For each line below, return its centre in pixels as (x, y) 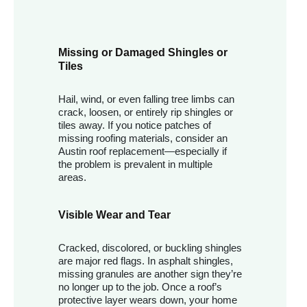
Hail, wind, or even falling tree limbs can (146, 99)
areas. (72, 177)
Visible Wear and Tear (114, 215)
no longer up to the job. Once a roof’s (140, 287)
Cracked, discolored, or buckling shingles (150, 248)
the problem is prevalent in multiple (135, 164)
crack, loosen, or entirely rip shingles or (146, 112)
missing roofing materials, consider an (143, 138)
